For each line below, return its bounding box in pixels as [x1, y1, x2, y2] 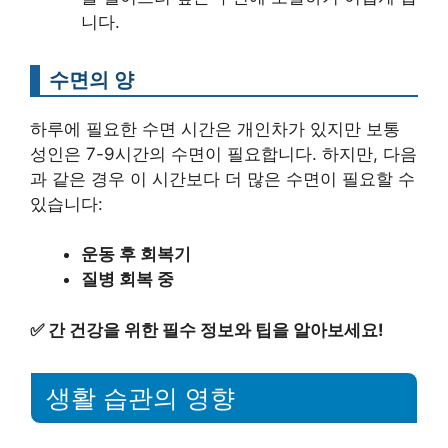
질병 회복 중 [81, 269, 174, 290]
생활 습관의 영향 [46, 383, 235, 412]
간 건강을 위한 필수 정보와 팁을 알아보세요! [48, 319, 384, 340]
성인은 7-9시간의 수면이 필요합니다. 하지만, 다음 [30, 143, 417, 164]
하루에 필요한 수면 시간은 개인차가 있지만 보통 [30, 118, 400, 139]
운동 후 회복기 [81, 244, 191, 265]
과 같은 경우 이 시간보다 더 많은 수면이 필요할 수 [30, 168, 415, 189]
